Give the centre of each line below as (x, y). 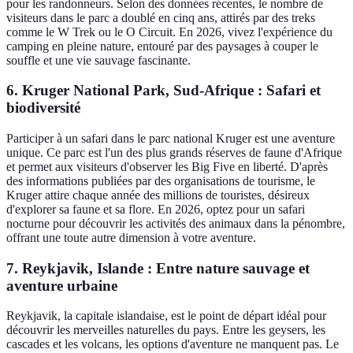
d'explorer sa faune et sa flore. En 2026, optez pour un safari (156, 210)
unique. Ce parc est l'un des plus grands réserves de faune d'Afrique (174, 153)
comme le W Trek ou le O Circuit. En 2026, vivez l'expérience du (169, 32)
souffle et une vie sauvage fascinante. (98, 60)
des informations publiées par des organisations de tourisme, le (161, 181)
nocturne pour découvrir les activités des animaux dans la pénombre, (176, 224)
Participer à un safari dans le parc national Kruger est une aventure (171, 139)
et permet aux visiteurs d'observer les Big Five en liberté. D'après (167, 167)
